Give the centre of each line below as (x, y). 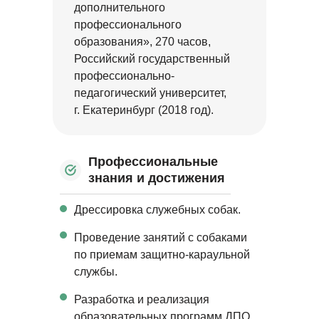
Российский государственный (152, 59)
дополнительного (120, 7)
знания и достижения (157, 178)
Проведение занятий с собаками (161, 237)
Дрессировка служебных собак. (157, 210)
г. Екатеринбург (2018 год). (144, 110)
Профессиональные (153, 162)
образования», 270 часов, (142, 42)
